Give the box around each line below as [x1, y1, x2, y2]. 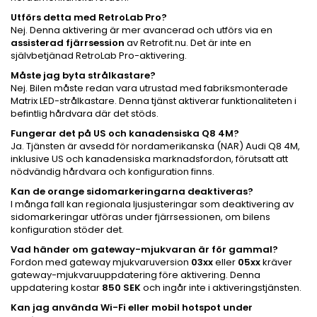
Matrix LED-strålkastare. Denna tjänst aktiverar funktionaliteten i [11, 93, 296, 108]
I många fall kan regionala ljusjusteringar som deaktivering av [11, 197, 294, 211]
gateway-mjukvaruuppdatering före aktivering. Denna [11, 267, 260, 282]
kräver [260, 255, 292, 269]
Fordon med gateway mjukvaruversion [11, 255, 191, 269]
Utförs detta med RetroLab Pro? [11, 10, 167, 24]
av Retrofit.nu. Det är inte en [125, 35, 251, 50]
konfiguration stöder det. [11, 222, 124, 236]
